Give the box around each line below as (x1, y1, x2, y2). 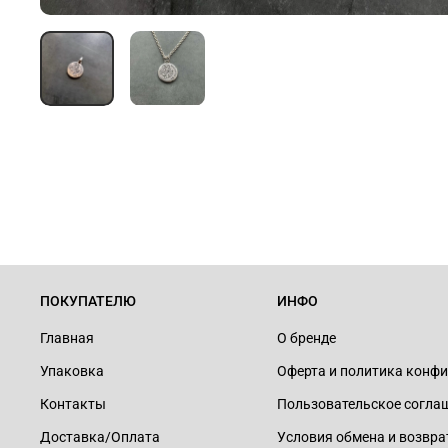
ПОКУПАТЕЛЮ (40, 293, 136, 311)
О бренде (277, 330, 336, 348)
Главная (40, 330, 94, 348)
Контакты (40, 396, 106, 414)
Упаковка (40, 363, 104, 381)
